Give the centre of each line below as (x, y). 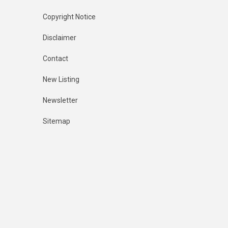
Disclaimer (59, 38)
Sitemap (56, 121)
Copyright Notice (69, 17)
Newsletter (60, 101)
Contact (55, 59)
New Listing (61, 80)
